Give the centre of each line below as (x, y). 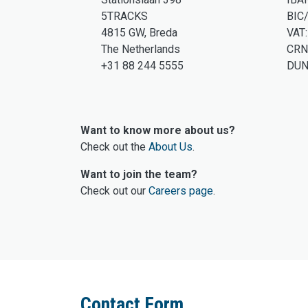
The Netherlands (141, 49)
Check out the (114, 147)
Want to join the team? (139, 175)
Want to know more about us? (158, 131)
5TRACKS (124, 16)
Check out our (114, 191)
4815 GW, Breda (139, 33)
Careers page (181, 191)
